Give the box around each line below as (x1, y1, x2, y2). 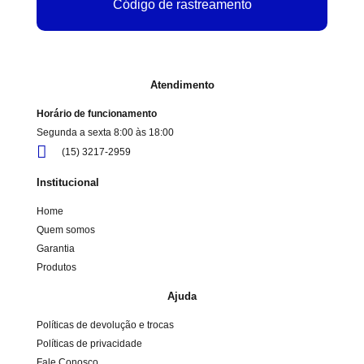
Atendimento (149, 78, 214, 91)
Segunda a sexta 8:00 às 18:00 (37, 126, 174, 138)
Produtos (37, 261, 76, 273)
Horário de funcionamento (37, 107, 157, 119)
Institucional (37, 175, 99, 188)
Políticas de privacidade (37, 337, 142, 349)
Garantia (37, 242, 75, 254)
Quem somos (37, 223, 95, 236)
